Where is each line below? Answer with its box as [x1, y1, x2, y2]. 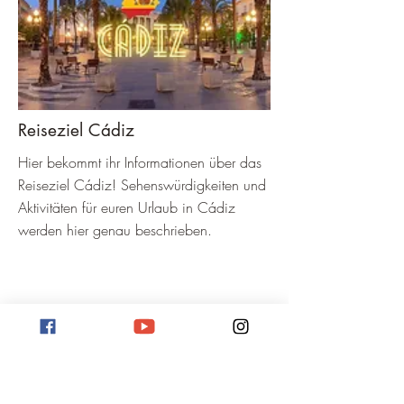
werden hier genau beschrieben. [18, 220, 212, 240]
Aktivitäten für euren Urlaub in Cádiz [18, 197, 235, 217]
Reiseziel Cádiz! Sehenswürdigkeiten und [18, 175, 266, 195]
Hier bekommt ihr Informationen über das [18, 152, 262, 172]
